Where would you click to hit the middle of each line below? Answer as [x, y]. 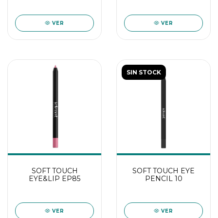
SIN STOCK [144, 72]
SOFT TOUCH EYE [163, 171]
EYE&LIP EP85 [54, 178]
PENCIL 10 [163, 178]
